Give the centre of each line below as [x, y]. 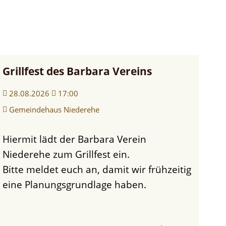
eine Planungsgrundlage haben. [74, 184]
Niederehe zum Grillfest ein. [66, 154]
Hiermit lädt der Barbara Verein [6, 139]
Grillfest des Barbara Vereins [77, 71]
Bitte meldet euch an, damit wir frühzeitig [97, 169]
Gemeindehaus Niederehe [54, 109]
